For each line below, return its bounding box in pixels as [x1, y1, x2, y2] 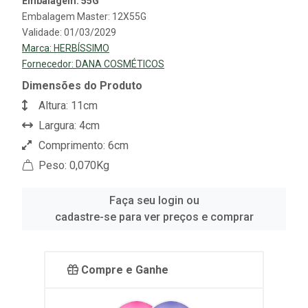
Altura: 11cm [36, 98, 98, 112]
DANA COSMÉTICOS [76, 58, 164, 69]
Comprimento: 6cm [36, 138, 129, 152]
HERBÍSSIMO [54, 42, 109, 54]
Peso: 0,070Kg [36, 158, 109, 172]
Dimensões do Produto [22, 78, 142, 92]
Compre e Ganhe [78, 263, 168, 276]
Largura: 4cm [36, 118, 100, 132]
